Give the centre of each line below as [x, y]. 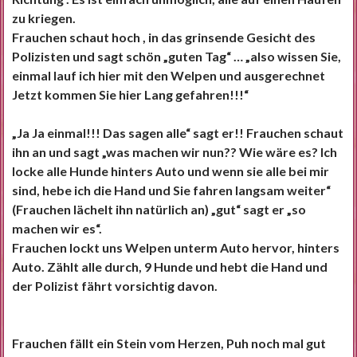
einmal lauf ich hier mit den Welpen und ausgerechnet [169, 76]
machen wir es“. [57, 229]
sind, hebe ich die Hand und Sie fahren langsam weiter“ [171, 190]
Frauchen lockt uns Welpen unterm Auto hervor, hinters [176, 248]
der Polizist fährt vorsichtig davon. [115, 286]
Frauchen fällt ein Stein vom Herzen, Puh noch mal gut [169, 343]
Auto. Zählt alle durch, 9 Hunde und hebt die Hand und [170, 267]
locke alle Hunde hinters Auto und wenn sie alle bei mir [171, 171]
